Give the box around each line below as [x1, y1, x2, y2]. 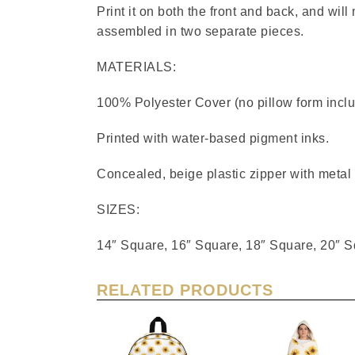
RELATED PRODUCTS [97, 281, 273, 300]
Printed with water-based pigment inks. [97, 132, 329, 146]
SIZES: [97, 203, 139, 217]
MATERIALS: [97, 60, 176, 74]
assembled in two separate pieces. [97, 25, 304, 39]
